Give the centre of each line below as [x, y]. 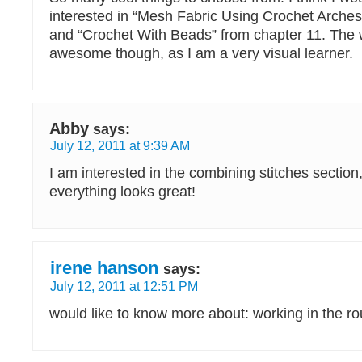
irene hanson [104, 268]
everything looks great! [122, 192]
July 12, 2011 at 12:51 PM [124, 286]
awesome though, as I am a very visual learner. [201, 53]
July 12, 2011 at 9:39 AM [120, 145]
